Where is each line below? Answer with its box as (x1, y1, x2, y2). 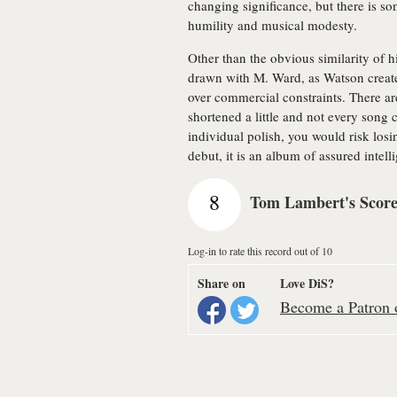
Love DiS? (280, 274, 334, 292)
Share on (198, 274, 245, 292)
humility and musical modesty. (188, 16, 357, 34)
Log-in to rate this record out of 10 (188, 244, 332, 258)
